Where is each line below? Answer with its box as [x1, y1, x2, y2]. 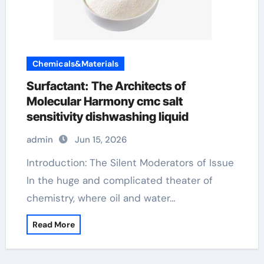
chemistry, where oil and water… [26, 192, 176, 204]
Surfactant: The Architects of [26, 79, 186, 93]
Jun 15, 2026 [74, 134, 127, 146]
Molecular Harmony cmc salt [26, 94, 183, 108]
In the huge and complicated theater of [26, 174, 213, 187]
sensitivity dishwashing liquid [26, 110, 189, 124]
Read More [32, 219, 75, 230]
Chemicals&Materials [32, 58, 118, 69]
